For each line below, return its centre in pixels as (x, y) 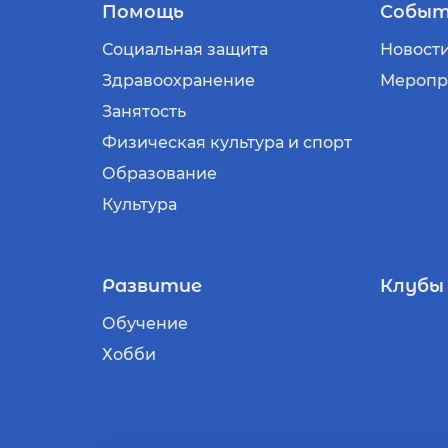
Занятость (144, 111)
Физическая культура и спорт (227, 142)
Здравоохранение (178, 80)
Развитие (152, 286)
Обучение (145, 323)
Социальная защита (185, 49)
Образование (159, 173)
